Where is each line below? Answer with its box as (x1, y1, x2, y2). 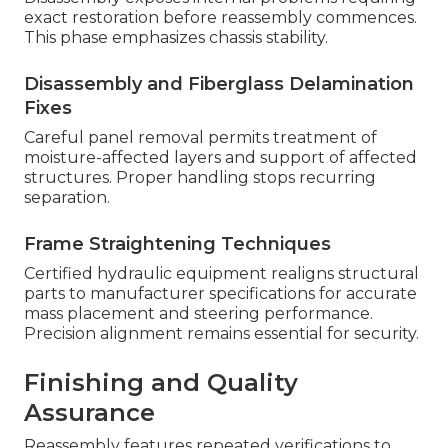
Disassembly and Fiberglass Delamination (24, 72, 414, 95)
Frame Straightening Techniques (24, 232, 331, 255)
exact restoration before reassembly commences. (24, 7, 417, 27)
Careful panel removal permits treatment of (24, 127, 377, 147)
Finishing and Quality (24, 367, 298, 397)
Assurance (24, 397, 155, 427)
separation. (24, 187, 110, 207)
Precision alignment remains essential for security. (24, 323, 419, 343)
